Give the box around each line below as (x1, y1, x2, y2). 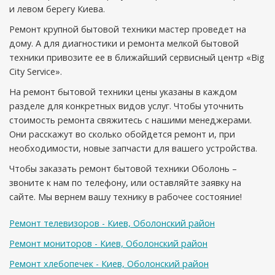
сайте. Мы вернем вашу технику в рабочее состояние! (9, 191, 242, 203)
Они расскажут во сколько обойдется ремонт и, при (9, 128, 235, 140)
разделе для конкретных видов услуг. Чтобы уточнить (9, 100, 244, 112)
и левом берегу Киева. (9, 3, 105, 15)
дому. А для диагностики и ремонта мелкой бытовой (9, 37, 239, 49)
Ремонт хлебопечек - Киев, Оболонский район (9, 258, 209, 269)
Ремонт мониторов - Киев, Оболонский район (9, 238, 207, 249)
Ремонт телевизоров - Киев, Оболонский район (9, 217, 215, 229)
